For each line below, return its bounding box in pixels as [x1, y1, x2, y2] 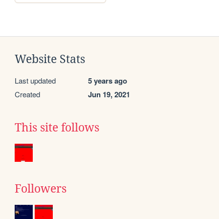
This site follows [15, 121, 99, 134]
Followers [15, 182, 66, 195]
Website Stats [15, 52, 85, 66]
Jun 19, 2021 [88, 88, 130, 100]
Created [15, 88, 40, 99]
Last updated [15, 75, 56, 86]
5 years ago [88, 75, 127, 86]
